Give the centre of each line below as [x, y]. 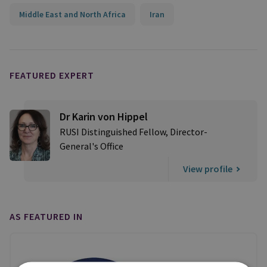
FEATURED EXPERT [52, 75]
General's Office [91, 146]
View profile [208, 169]
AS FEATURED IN [46, 216]
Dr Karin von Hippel [104, 117]
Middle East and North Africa [72, 14]
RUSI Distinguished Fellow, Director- [133, 132]
